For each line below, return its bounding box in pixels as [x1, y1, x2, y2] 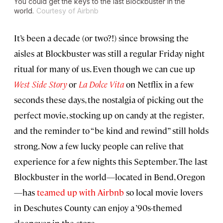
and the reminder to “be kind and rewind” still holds [14, 125, 209, 136]
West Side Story [14, 79, 67, 90]
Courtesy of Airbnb [36, 6, 99, 15]
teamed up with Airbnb [37, 187, 124, 198]
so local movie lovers [124, 187, 203, 198]
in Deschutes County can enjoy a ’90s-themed [14, 202, 182, 214]
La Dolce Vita [79, 79, 124, 90]
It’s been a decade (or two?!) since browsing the [14, 32, 189, 44]
